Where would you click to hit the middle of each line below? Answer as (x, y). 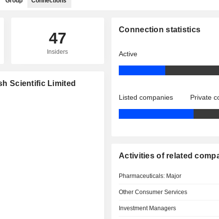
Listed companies (146, 97)
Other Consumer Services (153, 192)
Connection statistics (160, 30)
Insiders (58, 52)
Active (128, 54)
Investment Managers (148, 208)
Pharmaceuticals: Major (150, 176)
